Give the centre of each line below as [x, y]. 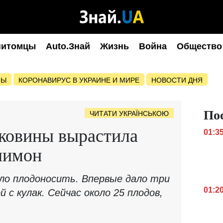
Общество [199, 46]
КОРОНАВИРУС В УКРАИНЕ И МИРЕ [79, 80]
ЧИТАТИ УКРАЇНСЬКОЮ [129, 113]
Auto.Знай [68, 46]
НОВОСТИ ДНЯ [177, 80]
